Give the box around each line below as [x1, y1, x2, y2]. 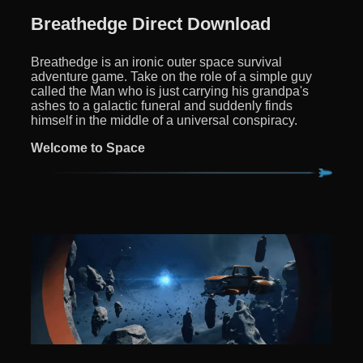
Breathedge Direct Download [31, 13, 271, 34]
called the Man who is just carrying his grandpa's [31, 83, 309, 98]
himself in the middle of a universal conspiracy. [31, 113, 297, 127]
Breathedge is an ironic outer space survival [31, 54, 282, 69]
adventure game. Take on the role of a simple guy [31, 69, 312, 83]
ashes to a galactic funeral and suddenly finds [31, 98, 293, 113]
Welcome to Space [31, 140, 145, 155]
